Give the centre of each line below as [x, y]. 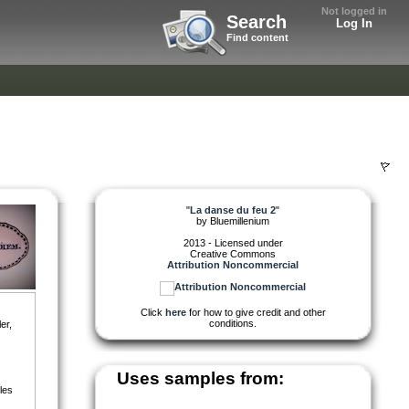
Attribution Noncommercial [233, 264]
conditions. [233, 323]
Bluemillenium [240, 220]
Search [257, 22]
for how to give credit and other [256, 312]
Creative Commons [233, 253]
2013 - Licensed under [233, 242]
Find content [257, 37]
